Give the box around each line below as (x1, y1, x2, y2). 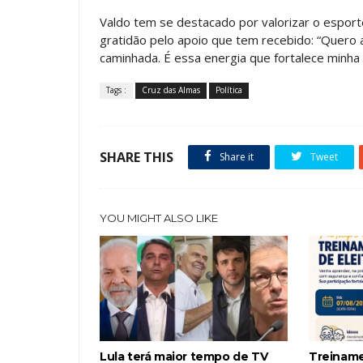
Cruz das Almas (142, 84, 200, 96)
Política (216, 84, 242, 96)
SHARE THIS (100, 148, 173, 166)
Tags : (106, 84, 126, 96)
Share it (217, 150, 254, 164)
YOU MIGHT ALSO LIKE (100, 211, 218, 224)
